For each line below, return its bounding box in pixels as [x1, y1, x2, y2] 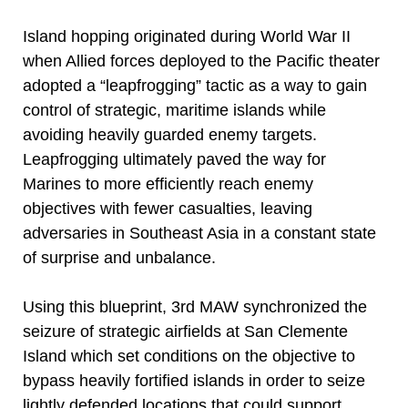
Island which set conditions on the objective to [23, 347, 355, 365]
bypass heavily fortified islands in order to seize [23, 372, 365, 390]
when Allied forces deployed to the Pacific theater [23, 52, 380, 70]
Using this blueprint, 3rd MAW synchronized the [23, 298, 367, 316]
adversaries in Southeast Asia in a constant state [23, 224, 376, 242]
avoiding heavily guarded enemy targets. [23, 126, 317, 144]
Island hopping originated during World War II [23, 27, 351, 46]
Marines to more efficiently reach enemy [23, 175, 313, 193]
